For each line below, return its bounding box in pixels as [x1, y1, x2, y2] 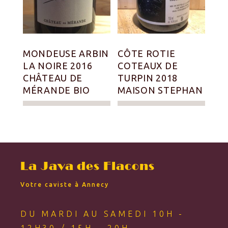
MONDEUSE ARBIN [23, 48, 109, 59]
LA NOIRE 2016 [23, 61, 93, 71]
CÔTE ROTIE [118, 48, 176, 59]
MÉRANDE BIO [23, 85, 90, 96]
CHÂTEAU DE [23, 73, 83, 83]
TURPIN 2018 [118, 73, 178, 83]
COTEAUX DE [118, 61, 178, 71]
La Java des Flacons [20, 159, 155, 174]
